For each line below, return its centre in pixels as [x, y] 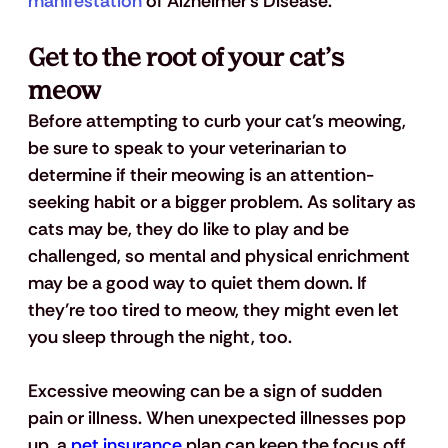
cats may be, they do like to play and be [190, 229]
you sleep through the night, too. [161, 337]
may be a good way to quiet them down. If [199, 283]
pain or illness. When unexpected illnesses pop [218, 418]
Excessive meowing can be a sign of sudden [206, 391]
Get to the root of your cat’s [188, 59]
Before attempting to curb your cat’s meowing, [218, 121]
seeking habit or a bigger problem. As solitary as [223, 202]
